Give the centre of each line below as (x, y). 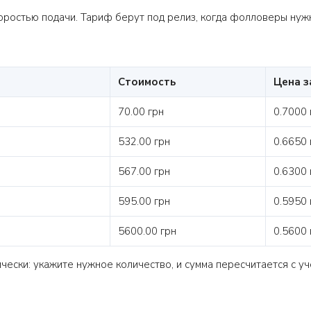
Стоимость (147, 82)
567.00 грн (144, 171)
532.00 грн (144, 142)
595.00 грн (144, 201)
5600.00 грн (147, 231)
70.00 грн (141, 112)
